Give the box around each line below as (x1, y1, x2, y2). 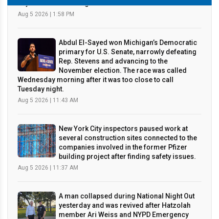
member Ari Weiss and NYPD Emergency (59, 182, 189, 191)
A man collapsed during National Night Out (59, 164, 195, 172)
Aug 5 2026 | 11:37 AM (18, 136, 78, 143)
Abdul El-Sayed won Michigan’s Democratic (59, 10, 197, 19)
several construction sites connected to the (59, 106, 197, 114)
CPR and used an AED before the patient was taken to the (18, 201, 195, 209)
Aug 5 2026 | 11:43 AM (18, 68, 78, 76)
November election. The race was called (59, 38, 187, 46)
